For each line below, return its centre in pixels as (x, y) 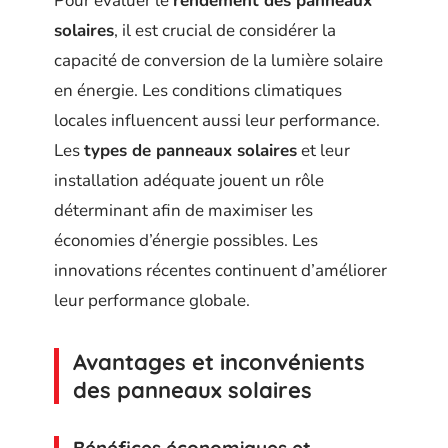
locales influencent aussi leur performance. (217, 120)
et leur (323, 150)
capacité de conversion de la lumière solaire (218, 60)
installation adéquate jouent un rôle (189, 180)
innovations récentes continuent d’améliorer (220, 270)
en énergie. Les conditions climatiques (198, 90)
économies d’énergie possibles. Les (186, 240)
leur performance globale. (152, 300)
